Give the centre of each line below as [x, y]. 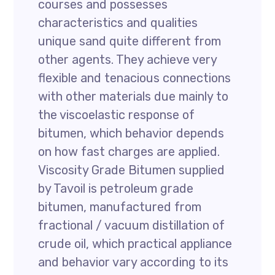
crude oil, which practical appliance [135, 244]
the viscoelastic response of [117, 115]
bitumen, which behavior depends [131, 133]
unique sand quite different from [130, 41]
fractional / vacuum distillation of [132, 225]
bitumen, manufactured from [120, 207]
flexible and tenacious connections [135, 78]
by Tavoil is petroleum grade [116, 188]
